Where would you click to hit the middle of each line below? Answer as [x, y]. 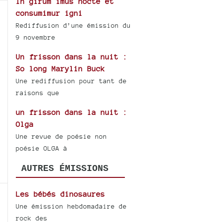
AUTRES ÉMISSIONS [65, 169]
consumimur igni [50, 13]
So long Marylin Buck [61, 69]
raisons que [38, 93]
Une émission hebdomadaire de [72, 206]
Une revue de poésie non [62, 137]
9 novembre [36, 38]
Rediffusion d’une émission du [74, 26]
